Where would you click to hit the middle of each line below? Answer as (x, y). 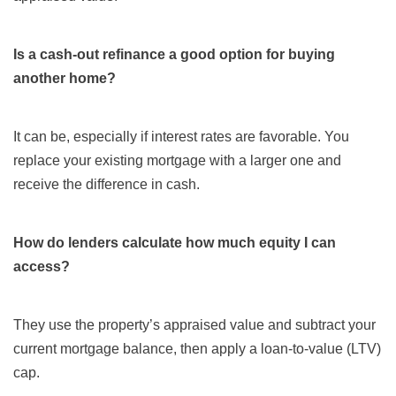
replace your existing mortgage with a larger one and (177, 161)
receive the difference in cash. (107, 185)
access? (42, 267)
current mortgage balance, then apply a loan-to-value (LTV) (197, 349)
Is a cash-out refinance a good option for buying (174, 55)
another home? (65, 79)
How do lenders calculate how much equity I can (175, 243)
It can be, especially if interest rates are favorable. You (181, 137)
